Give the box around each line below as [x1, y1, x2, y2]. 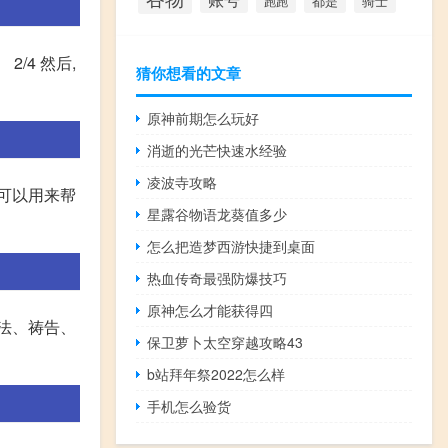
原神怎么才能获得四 [147, 299, 274, 320]
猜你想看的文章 [136, 61, 241, 84]
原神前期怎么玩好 [147, 107, 260, 128]
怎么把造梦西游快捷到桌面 [147, 235, 316, 256]
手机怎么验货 [147, 395, 232, 416]
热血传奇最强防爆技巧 [147, 267, 288, 288]
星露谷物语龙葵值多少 [147, 203, 288, 224]
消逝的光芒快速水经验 [147, 139, 288, 160]
